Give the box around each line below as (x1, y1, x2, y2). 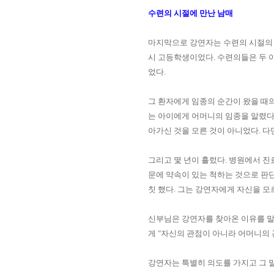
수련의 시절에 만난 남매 (148, 9, 233, 18)
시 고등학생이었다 (148, 53, 213, 62)
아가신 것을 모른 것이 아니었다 (148, 126, 259, 135)
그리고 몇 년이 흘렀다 (148, 155, 225, 165)
